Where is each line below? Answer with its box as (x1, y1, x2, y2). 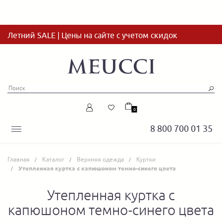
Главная (7, 156, 30, 163)
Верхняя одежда (77, 156, 124, 163)
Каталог (42, 156, 64, 163)
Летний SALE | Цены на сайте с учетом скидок (7, 31, 177, 40)
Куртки (136, 156, 156, 163)
